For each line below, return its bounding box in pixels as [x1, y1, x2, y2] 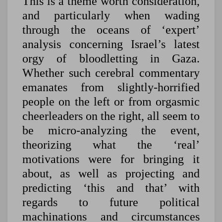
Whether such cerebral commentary [22, 66, 200, 80]
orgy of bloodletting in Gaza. [22, 52, 200, 65]
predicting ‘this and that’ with [22, 181, 200, 195]
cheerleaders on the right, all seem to [22, 110, 200, 123]
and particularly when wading [22, 9, 200, 22]
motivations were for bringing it [22, 153, 200, 166]
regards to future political [22, 196, 200, 209]
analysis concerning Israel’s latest [22, 38, 200, 51]
